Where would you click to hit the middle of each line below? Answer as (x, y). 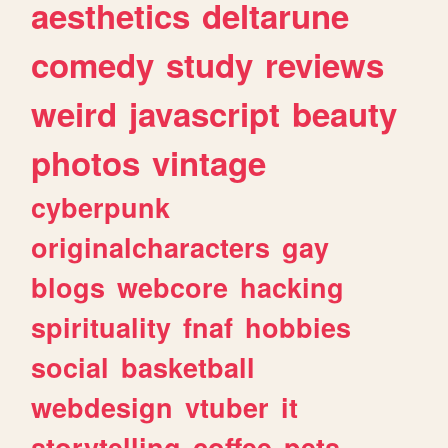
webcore (173, 286)
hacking (292, 286)
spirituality (101, 326)
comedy (93, 64)
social (70, 366)
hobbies (298, 326)
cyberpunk (101, 206)
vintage (209, 162)
